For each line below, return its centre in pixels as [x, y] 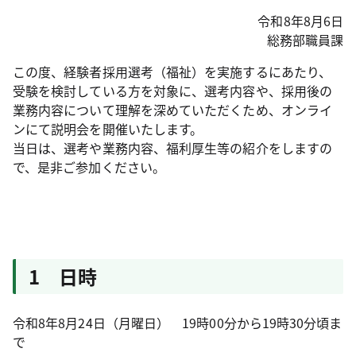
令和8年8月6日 [300, 21]
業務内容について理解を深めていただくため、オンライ [172, 110]
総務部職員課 [305, 40]
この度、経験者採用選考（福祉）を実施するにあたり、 [172, 72]
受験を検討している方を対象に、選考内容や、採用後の [172, 91]
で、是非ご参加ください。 [89, 167]
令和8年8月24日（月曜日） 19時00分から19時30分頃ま [178, 323]
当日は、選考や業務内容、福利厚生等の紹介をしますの [172, 148]
